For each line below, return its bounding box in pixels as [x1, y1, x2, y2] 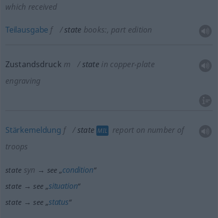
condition [62, 164, 93, 175]
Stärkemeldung [5, 125, 61, 135]
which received [5, 1, 57, 12]
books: [83, 24, 107, 35]
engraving [5, 75, 41, 86]
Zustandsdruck [5, 59, 62, 70]
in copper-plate [101, 59, 155, 70]
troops [5, 141, 28, 152]
